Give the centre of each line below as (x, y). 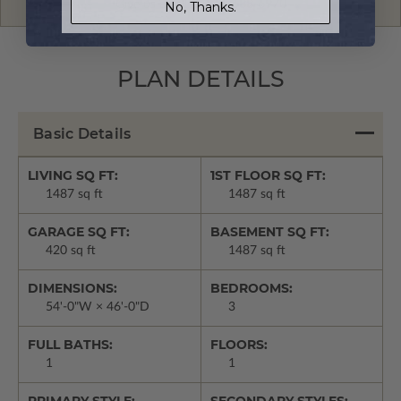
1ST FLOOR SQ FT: (268, 175)
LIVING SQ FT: (73, 175)
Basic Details (82, 133)
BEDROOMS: (251, 288)
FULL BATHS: (70, 344)
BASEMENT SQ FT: (269, 231)
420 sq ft (71, 250)
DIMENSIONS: (73, 288)
